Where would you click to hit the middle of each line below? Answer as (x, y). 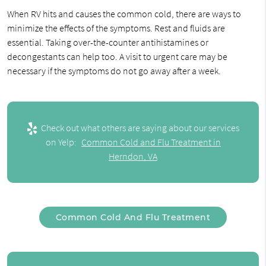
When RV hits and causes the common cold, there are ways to (124, 14)
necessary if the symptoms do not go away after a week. (114, 71)
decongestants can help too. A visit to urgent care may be (117, 56)
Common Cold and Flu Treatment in (151, 142)
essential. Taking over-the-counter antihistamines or (107, 42)
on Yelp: (62, 142)
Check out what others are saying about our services (139, 128)
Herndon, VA (133, 156)
